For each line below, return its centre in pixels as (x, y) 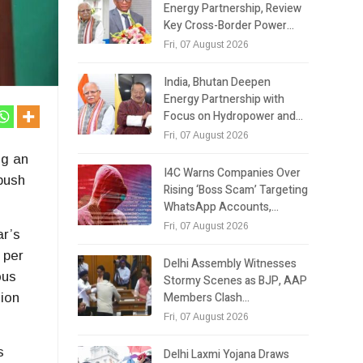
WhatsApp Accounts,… (222, 207)
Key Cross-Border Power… (229, 25)
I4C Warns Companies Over (233, 173)
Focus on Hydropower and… (234, 116)
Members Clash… (207, 297)
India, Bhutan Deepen (218, 82)
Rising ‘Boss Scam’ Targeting (236, 190)
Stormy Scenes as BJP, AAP (236, 280)
